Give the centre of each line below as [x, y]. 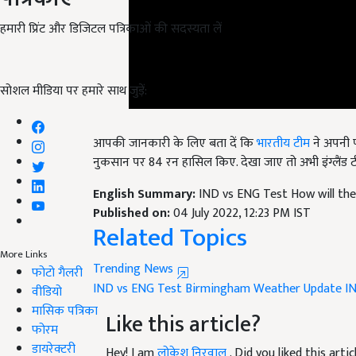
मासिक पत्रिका [65, 311]
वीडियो [47, 292]
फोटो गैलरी [57, 273]
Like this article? [183, 325]
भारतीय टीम [283, 144]
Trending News [135, 269]
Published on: [133, 214]
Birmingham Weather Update [263, 289]
